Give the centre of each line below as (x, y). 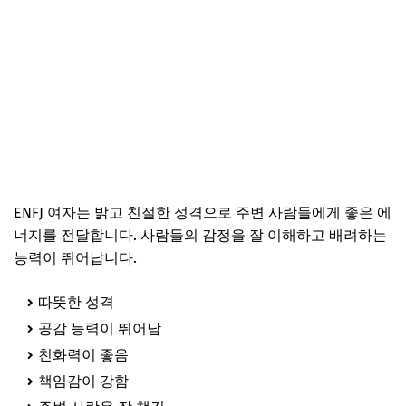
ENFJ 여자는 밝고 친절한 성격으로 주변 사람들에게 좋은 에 (203, 212)
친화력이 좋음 (83, 354)
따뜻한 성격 (76, 302)
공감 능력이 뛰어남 (100, 328)
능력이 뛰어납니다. (75, 257)
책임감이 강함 (83, 381)
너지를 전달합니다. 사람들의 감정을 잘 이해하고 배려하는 (200, 235)
